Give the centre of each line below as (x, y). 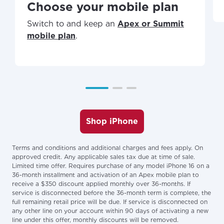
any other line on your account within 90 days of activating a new (110, 210)
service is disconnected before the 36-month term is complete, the (111, 192)
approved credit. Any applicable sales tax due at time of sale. (103, 156)
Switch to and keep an (72, 23)
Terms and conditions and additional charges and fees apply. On (107, 147)
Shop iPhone (112, 121)
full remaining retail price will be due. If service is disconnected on (110, 201)
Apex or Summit (151, 23)
